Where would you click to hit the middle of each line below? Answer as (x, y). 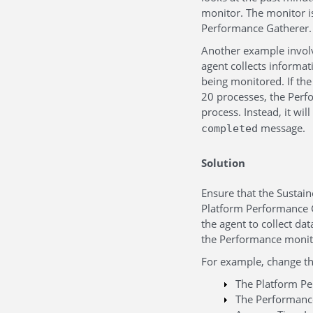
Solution (223, 163)
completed (230, 129)
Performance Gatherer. (256, 28)
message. (282, 128)
